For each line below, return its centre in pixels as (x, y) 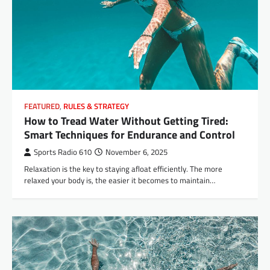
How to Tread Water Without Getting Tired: (126, 121)
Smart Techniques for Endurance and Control (130, 134)
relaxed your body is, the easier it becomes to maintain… (120, 180)
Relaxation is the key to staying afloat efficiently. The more (123, 168)
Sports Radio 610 (63, 152)
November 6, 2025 (137, 152)
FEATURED (42, 106)
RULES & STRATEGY (96, 106)
